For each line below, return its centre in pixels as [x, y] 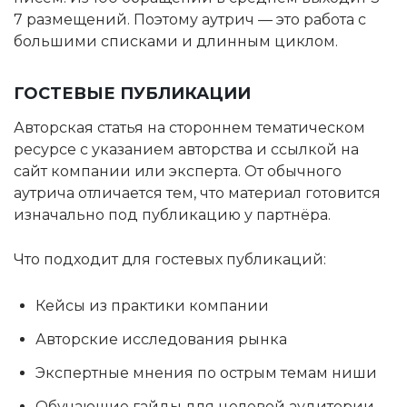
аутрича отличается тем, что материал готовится [197, 193]
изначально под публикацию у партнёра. [172, 215]
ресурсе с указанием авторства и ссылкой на [186, 149]
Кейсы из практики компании [152, 306]
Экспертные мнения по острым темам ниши [206, 373]
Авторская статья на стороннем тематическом [189, 128]
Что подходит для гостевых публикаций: [170, 259]
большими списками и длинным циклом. [176, 41]
